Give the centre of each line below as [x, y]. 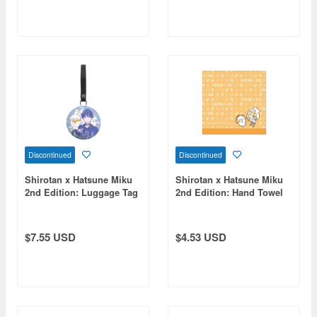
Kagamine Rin [206, 205]
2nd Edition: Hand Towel [229, 192]
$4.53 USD [201, 237]
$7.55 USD [50, 237]
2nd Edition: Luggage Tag [81, 192]
